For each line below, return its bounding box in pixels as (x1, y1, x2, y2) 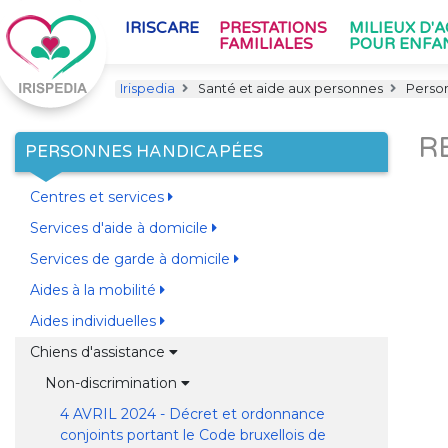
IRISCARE (125, 19, 199, 37)
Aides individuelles (29, 312, 160, 330)
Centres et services (29, 188, 168, 206)
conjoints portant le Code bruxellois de (59, 426, 326, 444)
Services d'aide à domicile (29, 219, 212, 237)
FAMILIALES (219, 35, 313, 53)
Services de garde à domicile (29, 250, 234, 268)
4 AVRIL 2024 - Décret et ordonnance (59, 405, 325, 423)
